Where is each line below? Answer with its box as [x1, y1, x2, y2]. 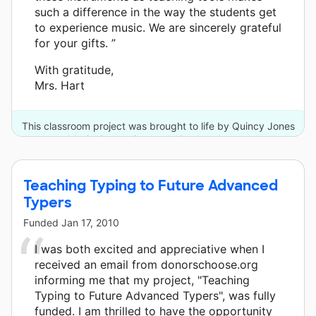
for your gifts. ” [35, 35, 116, 50]
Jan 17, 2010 [61, 216, 119, 229]
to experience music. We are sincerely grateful [35, 20, 281, 35]
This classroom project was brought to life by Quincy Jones [21, 119, 295, 132]
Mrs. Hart [35, 78, 85, 92]
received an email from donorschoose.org [35, 257, 258, 272]
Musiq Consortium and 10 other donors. [67, 133, 249, 145]
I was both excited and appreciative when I [35, 241, 265, 256]
